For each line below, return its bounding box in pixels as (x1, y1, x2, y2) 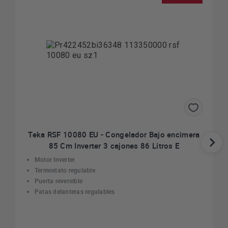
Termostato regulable (35, 166, 97, 174)
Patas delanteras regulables (35, 187, 115, 195)
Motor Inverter (35, 155, 77, 163)
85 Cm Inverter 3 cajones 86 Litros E (48, 140, 180, 151)
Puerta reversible (35, 177, 84, 185)
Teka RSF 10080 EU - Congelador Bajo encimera (28, 129, 200, 139)
